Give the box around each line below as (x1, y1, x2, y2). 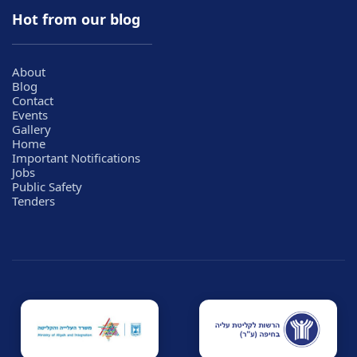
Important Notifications (12, 149, 140, 166)
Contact (12, 92, 53, 108)
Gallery (12, 120, 51, 137)
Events (12, 106, 48, 123)
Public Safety (12, 178, 82, 194)
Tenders (12, 192, 55, 209)
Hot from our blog (12, 9, 140, 29)
